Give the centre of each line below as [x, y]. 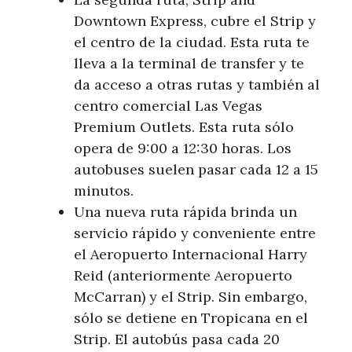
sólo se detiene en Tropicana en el [191, 317]
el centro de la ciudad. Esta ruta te [192, 42]
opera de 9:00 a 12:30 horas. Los [183, 148]
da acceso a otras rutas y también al [197, 84]
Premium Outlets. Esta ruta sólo [184, 126]
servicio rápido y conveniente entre [195, 233]
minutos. [104, 190]
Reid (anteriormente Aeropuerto [183, 275]
